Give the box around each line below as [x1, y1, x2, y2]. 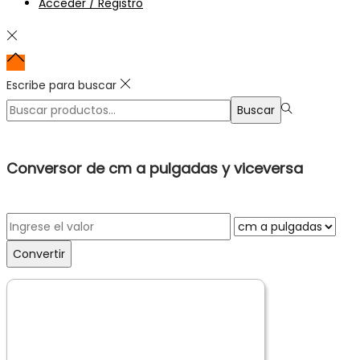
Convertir [13, 245, 65, 262]
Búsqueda [6, 98, 61, 115]
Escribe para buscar [6, 76, 117, 93]
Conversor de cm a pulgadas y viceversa [6, 157, 303, 178]
